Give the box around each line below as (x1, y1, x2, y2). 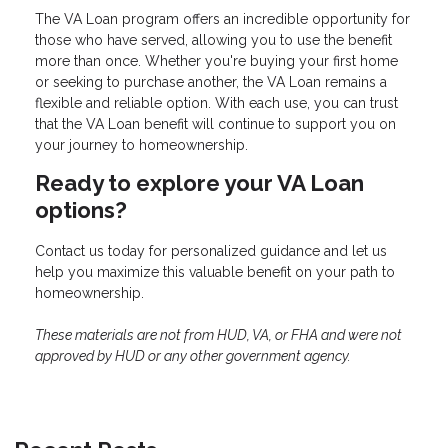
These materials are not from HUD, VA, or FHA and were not (35, 326, 402, 343)
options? (35, 196, 127, 223)
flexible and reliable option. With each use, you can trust (35, 94, 398, 111)
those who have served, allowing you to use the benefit (35, 31, 392, 48)
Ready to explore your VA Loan (35, 169, 364, 196)
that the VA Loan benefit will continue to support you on (35, 115, 396, 132)
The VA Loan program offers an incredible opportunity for (35, 10, 410, 27)
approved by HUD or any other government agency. (35, 347, 351, 364)
